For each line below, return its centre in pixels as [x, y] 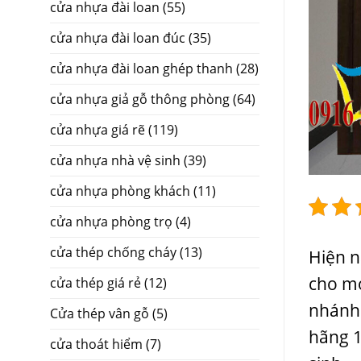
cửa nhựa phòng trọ [111, 221]
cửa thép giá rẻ [95, 282]
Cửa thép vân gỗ [100, 313]
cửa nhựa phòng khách [120, 191]
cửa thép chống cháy [113, 252]
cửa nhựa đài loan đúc [118, 37]
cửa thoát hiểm [96, 344]
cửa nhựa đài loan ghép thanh [141, 68]
